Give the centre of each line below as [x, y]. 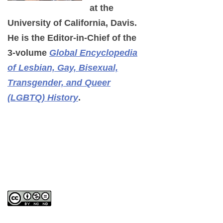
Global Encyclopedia [93, 53]
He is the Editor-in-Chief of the [72, 38]
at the [102, 8]
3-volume [28, 53]
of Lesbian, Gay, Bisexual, [63, 68]
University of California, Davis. [72, 23]
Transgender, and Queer [59, 83]
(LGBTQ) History [43, 98]
